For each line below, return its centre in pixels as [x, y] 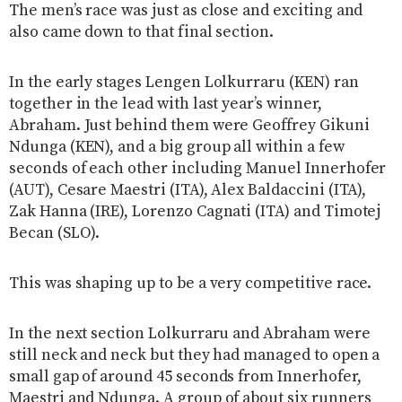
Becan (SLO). [55, 233]
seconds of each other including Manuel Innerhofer [198, 168]
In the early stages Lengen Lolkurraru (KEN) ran [184, 82]
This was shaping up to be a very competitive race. [191, 283]
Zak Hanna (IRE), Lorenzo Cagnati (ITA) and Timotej [195, 211]
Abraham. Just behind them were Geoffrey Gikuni [189, 125]
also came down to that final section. [142, 32]
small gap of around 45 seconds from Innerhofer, [185, 376]
